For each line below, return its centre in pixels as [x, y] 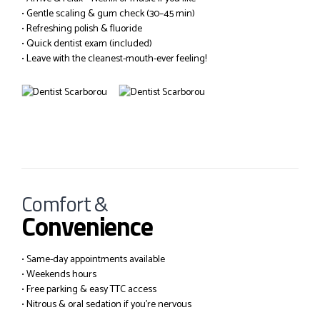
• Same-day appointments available [93, 259]
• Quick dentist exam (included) [87, 44]
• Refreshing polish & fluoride [82, 29]
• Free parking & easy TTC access [89, 289]
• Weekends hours [59, 274]
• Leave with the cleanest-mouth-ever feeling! [114, 59]
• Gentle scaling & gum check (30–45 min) [108, 14]
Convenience [87, 226]
